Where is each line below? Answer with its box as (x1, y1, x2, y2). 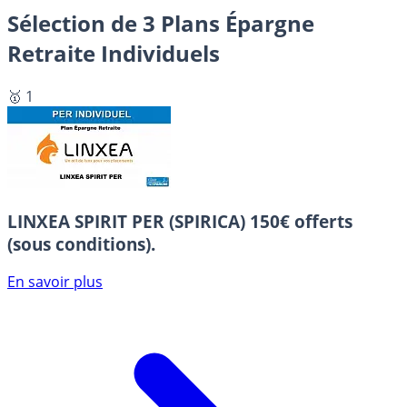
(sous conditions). (7, 232, 155, 255)
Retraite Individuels (7, 38, 220, 69)
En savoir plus (7, 272, 103, 293)
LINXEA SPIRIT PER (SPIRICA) (7, 209, 250, 233)
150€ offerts (250, 209, 352, 233)
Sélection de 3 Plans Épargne (7, 8, 314, 39)
